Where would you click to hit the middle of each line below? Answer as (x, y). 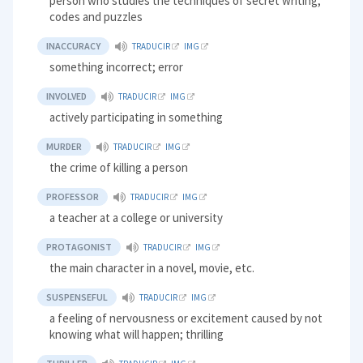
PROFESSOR (73, 197)
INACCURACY (74, 46)
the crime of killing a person (119, 168)
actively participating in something (137, 117)
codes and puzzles (96, 17)
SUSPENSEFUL (77, 297)
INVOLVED (67, 96)
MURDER (64, 147)
